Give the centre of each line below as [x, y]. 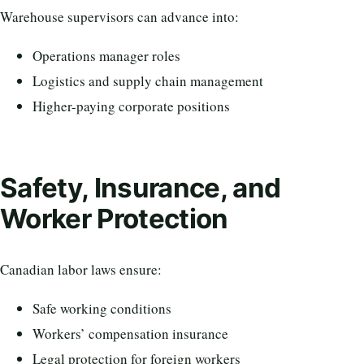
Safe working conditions [102, 308]
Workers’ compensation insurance [130, 333]
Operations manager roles [106, 56]
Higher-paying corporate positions [131, 106]
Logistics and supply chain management [148, 81]
